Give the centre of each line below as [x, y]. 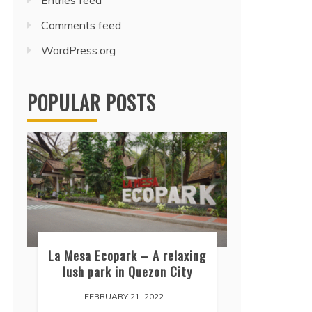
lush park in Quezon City [127, 272]
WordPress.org [78, 50]
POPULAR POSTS [92, 103]
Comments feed [81, 25]
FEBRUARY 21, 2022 [124, 297]
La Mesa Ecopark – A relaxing [127, 256]
